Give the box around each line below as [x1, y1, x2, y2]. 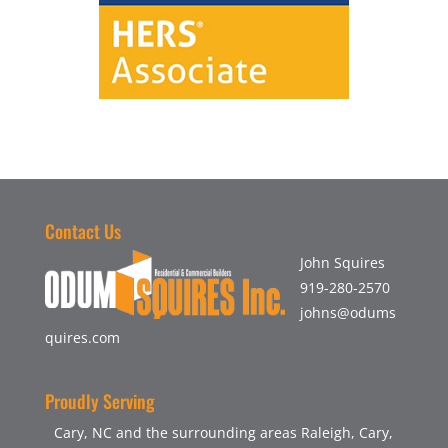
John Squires [299, 253, 385, 273]
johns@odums [299, 303, 396, 323]
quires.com [44, 328, 120, 348]
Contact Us [44, 218, 121, 245]
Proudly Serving [44, 387, 155, 414]
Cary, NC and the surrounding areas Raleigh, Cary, [54, 422, 394, 442]
